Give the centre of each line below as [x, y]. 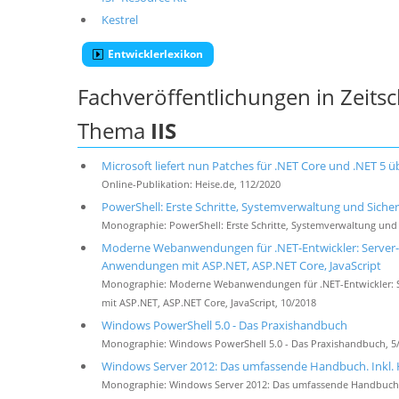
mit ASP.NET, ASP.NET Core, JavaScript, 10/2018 [208, 303]
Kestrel [119, 20]
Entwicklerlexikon [155, 54]
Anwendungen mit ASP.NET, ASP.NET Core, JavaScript [241, 265]
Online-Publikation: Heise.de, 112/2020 [191, 184]
